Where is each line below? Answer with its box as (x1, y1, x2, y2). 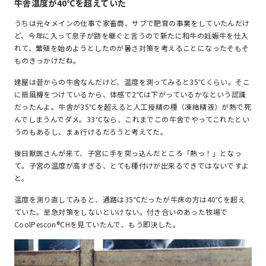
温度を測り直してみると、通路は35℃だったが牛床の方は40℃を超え (14, 194, 246, 205)
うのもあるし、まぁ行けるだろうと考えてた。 (14, 126, 168, 137)
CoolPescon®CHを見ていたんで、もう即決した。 (14, 219, 180, 230)
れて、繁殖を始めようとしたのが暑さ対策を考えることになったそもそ (14, 43, 249, 53)
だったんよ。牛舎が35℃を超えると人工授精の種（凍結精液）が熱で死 (14, 102, 252, 112)
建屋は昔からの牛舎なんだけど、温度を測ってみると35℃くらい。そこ (14, 77, 251, 87)
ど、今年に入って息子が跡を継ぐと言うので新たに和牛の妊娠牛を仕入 (14, 30, 249, 41)
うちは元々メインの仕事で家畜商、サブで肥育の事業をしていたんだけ (14, 18, 250, 28)
